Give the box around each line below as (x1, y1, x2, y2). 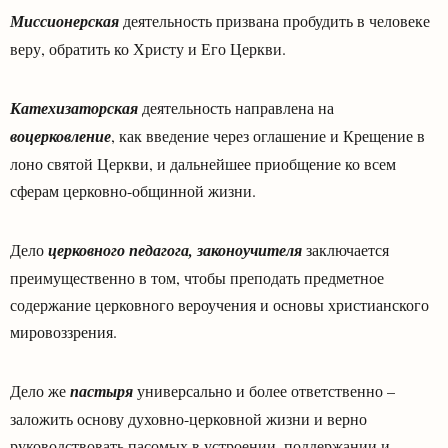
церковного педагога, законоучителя (48, 238, 302, 261)
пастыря (70, 379, 133, 402)
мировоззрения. (10, 320, 117, 342)
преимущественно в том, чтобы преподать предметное (10, 266, 384, 288)
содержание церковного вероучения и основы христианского (10, 293, 429, 315)
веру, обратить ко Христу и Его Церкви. (10, 37, 286, 59)
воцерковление (10, 124, 111, 147)
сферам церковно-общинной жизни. (10, 179, 256, 201)
